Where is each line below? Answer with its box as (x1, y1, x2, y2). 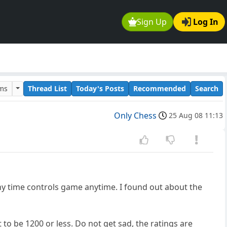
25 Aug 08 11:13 (169, 110, 223, 121)
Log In (193, 16, 218, 28)
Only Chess (114, 110, 157, 122)
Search (195, 83, 218, 93)
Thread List (28, 83, 67, 93)
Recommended (133, 83, 186, 93)
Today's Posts (76, 83, 124, 93)
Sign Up (137, 16, 167, 28)
